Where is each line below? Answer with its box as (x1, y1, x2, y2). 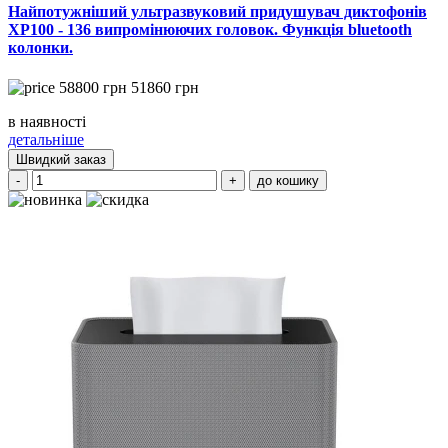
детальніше (8, 130, 84, 148)
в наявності (8, 112, 86, 130)
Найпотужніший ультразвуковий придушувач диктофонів (8, 3, 427, 21)
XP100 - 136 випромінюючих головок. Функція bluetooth (8, 21, 412, 39)
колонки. (8, 39, 73, 57)
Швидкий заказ (16, 151, 106, 167)
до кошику (257, 172, 319, 188)
